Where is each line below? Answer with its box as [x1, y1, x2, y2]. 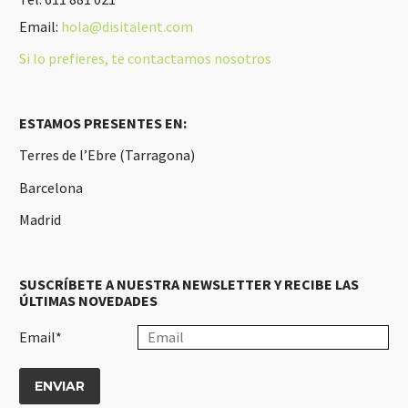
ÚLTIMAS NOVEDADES [19, 291, 158, 311]
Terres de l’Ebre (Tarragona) [19, 146, 195, 165]
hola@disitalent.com [61, 16, 193, 36]
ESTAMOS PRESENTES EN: [19, 113, 187, 132]
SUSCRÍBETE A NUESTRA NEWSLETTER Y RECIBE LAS [19, 275, 359, 294]
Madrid [19, 210, 61, 229]
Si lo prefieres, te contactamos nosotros [19, 49, 271, 68]
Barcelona [19, 178, 83, 197]
